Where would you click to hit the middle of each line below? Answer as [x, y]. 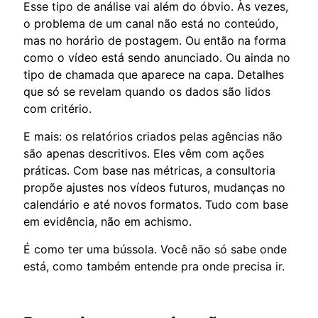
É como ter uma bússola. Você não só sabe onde [155, 249]
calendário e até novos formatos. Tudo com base [156, 204]
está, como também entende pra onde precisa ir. [154, 266]
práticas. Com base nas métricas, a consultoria [149, 170]
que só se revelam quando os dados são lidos [147, 91]
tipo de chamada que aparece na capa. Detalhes [154, 74]
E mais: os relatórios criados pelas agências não [153, 136]
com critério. [57, 108]
